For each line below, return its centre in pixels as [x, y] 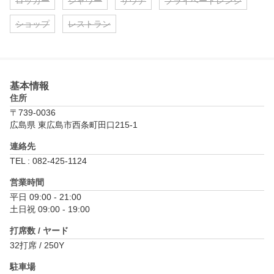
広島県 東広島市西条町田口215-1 [74, 125]
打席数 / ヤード [39, 231]
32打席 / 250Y [37, 246]
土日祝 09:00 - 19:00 [50, 209]
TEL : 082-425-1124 [48, 161]
